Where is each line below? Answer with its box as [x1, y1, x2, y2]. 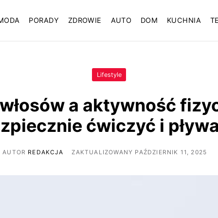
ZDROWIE [68, 16, 102, 25]
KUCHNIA [167, 16, 201, 25]
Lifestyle [96, 71, 122, 79]
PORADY [29, 16, 59, 25]
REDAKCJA [28, 148, 63, 156]
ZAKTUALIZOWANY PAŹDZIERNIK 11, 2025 [72, 148, 207, 156]
